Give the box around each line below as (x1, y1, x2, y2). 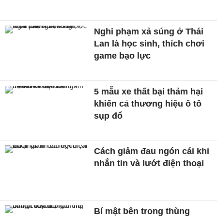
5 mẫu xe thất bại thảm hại (94, 86, 203, 96)
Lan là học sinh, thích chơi (94, 38, 205, 48)
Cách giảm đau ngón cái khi (94, 146, 210, 156)
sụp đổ (94, 110, 123, 121)
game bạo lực (94, 50, 151, 61)
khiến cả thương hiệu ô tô (94, 98, 202, 108)
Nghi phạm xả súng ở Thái (94, 26, 204, 36)
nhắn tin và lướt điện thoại (94, 158, 204, 169)
